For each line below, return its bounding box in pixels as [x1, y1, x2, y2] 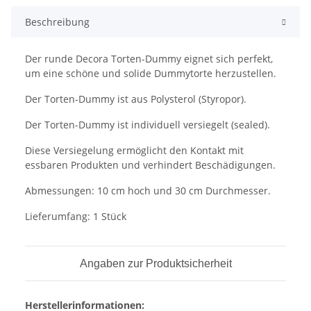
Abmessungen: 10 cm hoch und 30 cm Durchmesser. [25, 183, 271, 197]
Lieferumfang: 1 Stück [25, 209, 126, 223]
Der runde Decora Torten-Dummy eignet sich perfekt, [25, 51, 273, 65]
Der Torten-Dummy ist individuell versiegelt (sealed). [25, 117, 270, 131]
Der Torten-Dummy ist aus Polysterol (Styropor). [25, 92, 246, 106]
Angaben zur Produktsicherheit [79, 257, 232, 269]
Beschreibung [25, 15, 90, 28]
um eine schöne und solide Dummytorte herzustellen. [25, 66, 276, 80]
